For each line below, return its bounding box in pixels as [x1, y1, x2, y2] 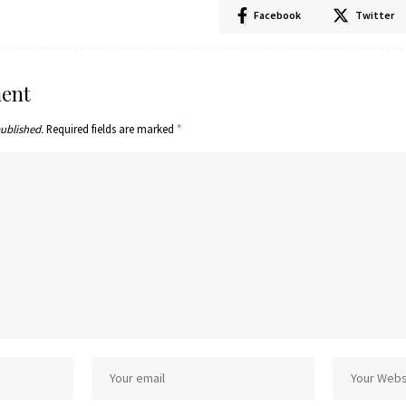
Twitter [355, 8, 394, 23]
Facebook [254, 8, 301, 23]
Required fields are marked [46, 121, 177, 137]
